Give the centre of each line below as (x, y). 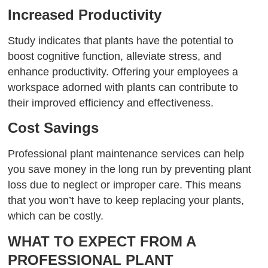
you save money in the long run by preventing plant (130, 170)
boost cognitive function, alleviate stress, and (115, 56)
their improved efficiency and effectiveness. (111, 103)
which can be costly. (56, 216)
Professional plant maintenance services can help (126, 154)
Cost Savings (54, 128)
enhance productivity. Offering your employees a (123, 71)
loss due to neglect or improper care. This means (125, 185)
